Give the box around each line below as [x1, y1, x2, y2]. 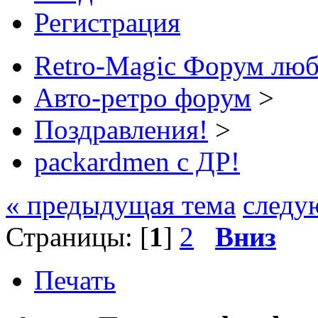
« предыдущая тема [6, 189, 236, 220]
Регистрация [34, 6, 180, 38]
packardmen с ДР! [34, 146, 240, 177]
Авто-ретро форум [34, 82, 251, 113]
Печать [34, 264, 116, 295]
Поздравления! [34, 114, 208, 145]
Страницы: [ [6, 221, 149, 252]
